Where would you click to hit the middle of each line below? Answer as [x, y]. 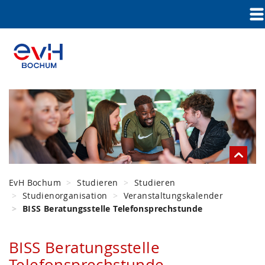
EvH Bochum [35, 182]
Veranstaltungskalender [173, 195]
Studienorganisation [65, 195]
